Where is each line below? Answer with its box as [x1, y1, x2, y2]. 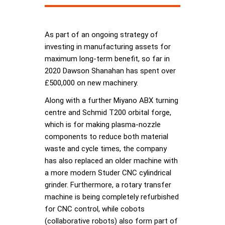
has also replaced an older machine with [45, 156, 178, 166]
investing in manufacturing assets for [45, 42, 171, 52]
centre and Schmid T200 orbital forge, [45, 108, 171, 118]
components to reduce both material [45, 132, 168, 142]
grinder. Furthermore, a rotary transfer [45, 180, 171, 190]
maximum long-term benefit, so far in [45, 54, 170, 64]
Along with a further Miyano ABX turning [45, 96, 178, 105]
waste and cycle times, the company [45, 144, 167, 154]
